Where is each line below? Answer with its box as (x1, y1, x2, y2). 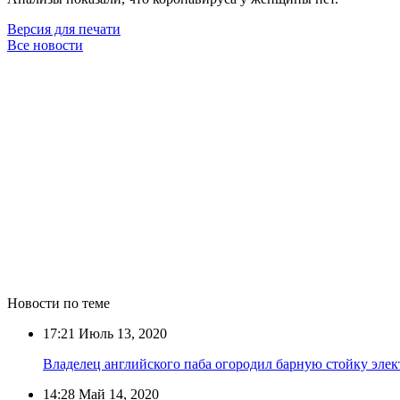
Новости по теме (7, 295, 110, 311)
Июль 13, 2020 (75, 325, 167, 341)
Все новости (7, 37, 83, 53)
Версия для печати (7, 21, 121, 37)
